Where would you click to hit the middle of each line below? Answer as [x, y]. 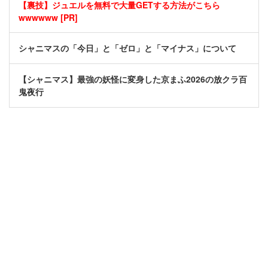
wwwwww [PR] [48, 18]
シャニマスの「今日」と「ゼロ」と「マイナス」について [127, 48]
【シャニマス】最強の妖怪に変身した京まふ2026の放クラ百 [133, 79]
